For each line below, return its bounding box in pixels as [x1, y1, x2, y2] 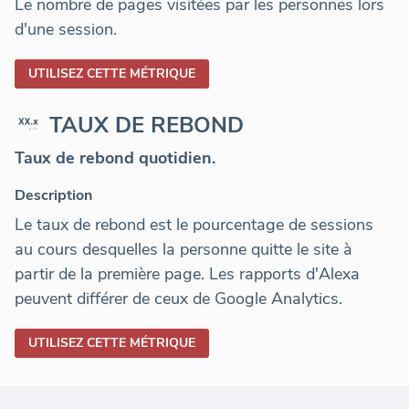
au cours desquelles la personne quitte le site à [15, 238, 352, 261]
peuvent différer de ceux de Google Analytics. [15, 288, 342, 310]
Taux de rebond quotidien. [15, 147, 215, 170]
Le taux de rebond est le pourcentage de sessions [15, 214, 373, 236]
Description [15, 185, 92, 206]
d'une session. [15, 18, 117, 41]
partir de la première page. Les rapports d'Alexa [15, 263, 360, 286]
